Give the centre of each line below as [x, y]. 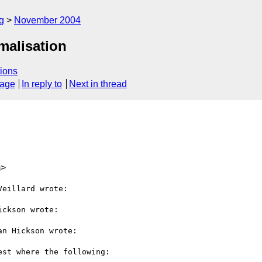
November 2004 [47, 20]
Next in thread [98, 84]
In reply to [42, 84]
